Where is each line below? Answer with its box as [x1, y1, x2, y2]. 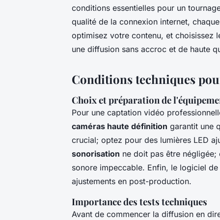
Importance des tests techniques [72, 195, 207, 208]
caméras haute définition [72, 121, 167, 131]
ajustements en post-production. [72, 176, 192, 186]
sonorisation [72, 148, 120, 159]
